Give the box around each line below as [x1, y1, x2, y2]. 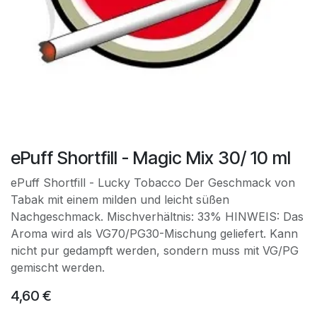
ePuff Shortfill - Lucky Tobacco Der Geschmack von [11, 175, 295, 190]
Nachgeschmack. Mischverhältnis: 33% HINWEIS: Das [11, 209, 304, 224]
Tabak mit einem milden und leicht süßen [11, 192, 229, 207]
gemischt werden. [11, 260, 105, 275]
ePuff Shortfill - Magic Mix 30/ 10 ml [11, 147, 291, 168]
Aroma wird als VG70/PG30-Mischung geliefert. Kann [11, 226, 298, 241]
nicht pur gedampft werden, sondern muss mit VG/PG [11, 243, 299, 258]
